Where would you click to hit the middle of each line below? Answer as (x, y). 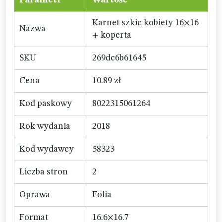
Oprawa (35, 195)
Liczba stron (44, 172)
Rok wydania (45, 126)
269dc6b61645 (119, 58)
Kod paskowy (46, 104)
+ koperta (112, 35)
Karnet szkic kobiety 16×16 (145, 23)
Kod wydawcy (47, 149)
